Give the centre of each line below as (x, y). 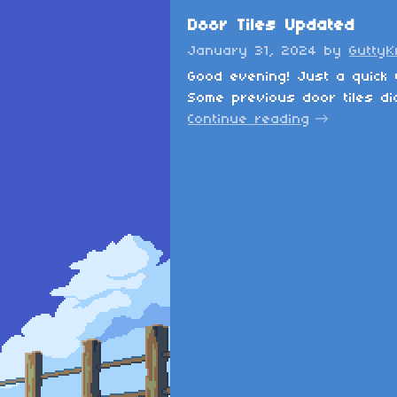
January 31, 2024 (253, 51)
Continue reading (249, 120)
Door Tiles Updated (272, 26)
